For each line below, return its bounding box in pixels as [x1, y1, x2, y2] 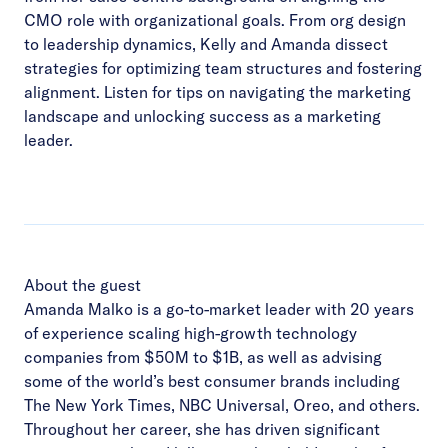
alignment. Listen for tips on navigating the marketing [24, 81, 411, 102]
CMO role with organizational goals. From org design [24, 9, 406, 30]
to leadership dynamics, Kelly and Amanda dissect [24, 33, 388, 54]
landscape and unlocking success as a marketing [24, 105, 381, 126]
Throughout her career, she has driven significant [24, 418, 380, 439]
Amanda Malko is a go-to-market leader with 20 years [24, 298, 414, 319]
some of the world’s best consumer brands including [24, 370, 400, 391]
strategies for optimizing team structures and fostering [24, 57, 422, 78]
